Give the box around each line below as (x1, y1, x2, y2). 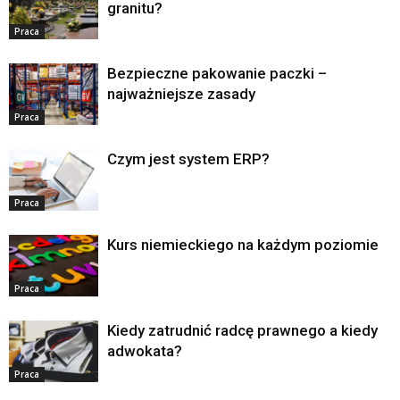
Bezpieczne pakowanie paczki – (107, 64, 327, 83)
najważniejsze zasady (107, 85, 255, 104)
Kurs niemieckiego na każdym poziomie (107, 236, 379, 254)
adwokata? (107, 342, 182, 361)
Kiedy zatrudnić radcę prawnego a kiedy (107, 321, 378, 340)
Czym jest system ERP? (107, 150, 270, 169)
